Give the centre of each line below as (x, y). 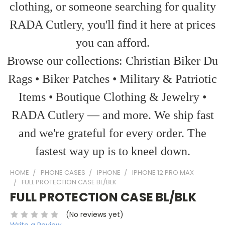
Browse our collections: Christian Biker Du (113, 61)
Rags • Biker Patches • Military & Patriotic (113, 79)
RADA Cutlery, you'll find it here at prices (113, 25)
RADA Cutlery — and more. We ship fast (113, 115)
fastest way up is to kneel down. (113, 151)
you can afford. (113, 43)
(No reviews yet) (94, 214)
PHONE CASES (63, 173)
